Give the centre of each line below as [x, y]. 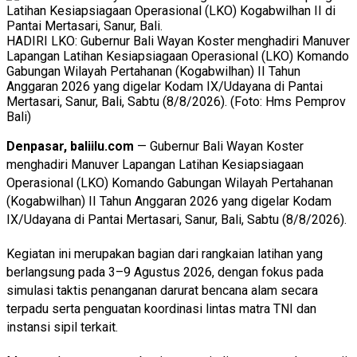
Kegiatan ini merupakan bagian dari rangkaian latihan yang [165, 254]
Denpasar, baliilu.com [70, 147]
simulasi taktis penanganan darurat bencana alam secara [162, 291]
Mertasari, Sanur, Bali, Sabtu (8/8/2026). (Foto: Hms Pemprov [176, 102]
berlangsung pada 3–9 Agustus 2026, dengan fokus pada [165, 273]
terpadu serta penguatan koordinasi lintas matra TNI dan [161, 309]
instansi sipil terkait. [62, 328]
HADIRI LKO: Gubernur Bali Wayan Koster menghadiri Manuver [178, 41]
